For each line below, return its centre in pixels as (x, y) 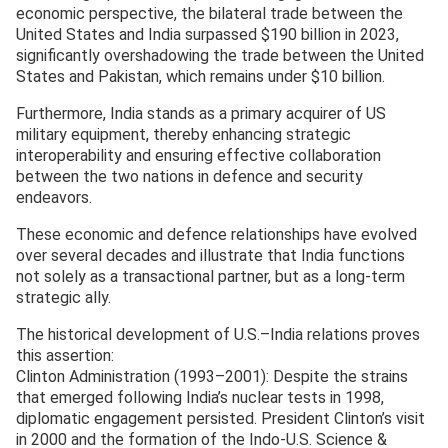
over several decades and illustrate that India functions (210, 256)
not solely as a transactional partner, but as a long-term (210, 277)
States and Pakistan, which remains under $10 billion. (200, 77)
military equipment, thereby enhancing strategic (183, 135)
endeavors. (54, 198)
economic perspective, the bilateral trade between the (209, 14)
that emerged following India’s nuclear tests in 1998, (200, 398)
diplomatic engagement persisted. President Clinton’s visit (220, 419)
